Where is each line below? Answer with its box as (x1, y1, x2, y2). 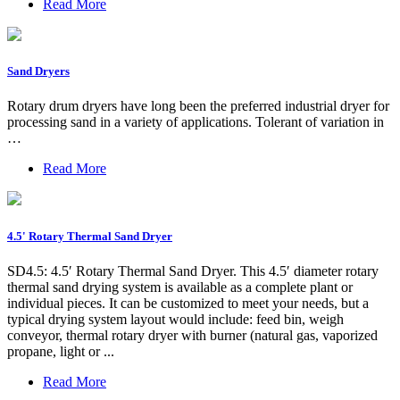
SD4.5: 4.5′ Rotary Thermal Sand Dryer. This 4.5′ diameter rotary (7, 262, 379, 279)
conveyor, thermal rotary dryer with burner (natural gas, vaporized (7, 327, 378, 343)
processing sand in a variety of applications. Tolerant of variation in (7, 114, 384, 130)
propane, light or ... (7, 343, 114, 359)
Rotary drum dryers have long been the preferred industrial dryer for (7, 98, 389, 114)
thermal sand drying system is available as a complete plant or (7, 279, 353, 295)
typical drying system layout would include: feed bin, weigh (7, 311, 344, 327)
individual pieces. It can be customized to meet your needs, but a (7, 295, 369, 311)
